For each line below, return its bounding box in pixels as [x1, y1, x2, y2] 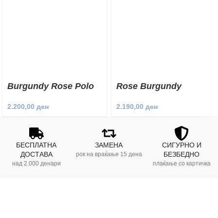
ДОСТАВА [20, 150, 53, 159]
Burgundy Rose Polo [7, 81, 94, 91]
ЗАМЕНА [95, 141, 123, 149]
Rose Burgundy [116, 81, 182, 91]
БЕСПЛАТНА [16, 141, 57, 149]
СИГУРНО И [162, 141, 201, 149]
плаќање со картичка [152, 160, 211, 167]
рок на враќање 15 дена [75, 151, 142, 158]
